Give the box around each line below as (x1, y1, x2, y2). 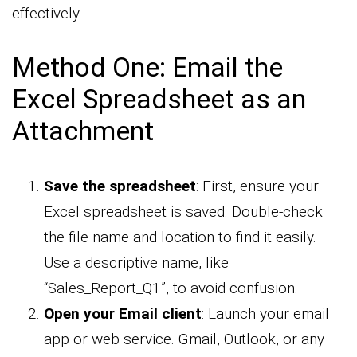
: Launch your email (202, 304, 329, 324)
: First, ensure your (196, 177, 319, 196)
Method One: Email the (12, 51, 283, 84)
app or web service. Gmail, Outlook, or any (44, 330, 324, 349)
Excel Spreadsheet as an (12, 83, 306, 116)
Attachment (12, 115, 154, 147)
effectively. (12, 4, 82, 23)
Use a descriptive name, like (44, 253, 229, 273)
